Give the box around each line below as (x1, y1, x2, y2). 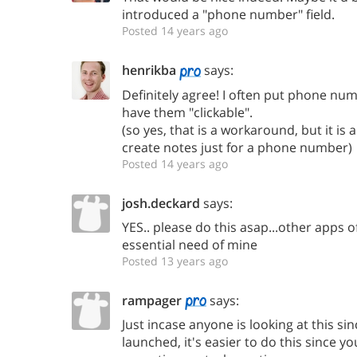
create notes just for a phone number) (122, 138, 352, 156)
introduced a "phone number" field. (122, 6, 335, 23)
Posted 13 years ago (122, 253, 228, 269)
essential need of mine (122, 235, 257, 253)
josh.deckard (122, 194, 200, 212)
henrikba (122, 61, 176, 79)
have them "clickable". (122, 103, 253, 121)
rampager (122, 291, 182, 309)
